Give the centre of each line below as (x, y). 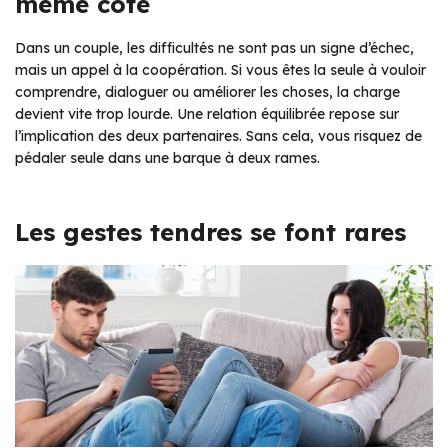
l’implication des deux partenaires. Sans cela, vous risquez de (218, 136)
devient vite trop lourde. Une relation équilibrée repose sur (207, 114)
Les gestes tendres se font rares (210, 232)
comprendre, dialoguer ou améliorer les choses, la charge (207, 92)
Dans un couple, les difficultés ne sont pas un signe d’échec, (214, 48)
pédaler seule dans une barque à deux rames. (167, 158)
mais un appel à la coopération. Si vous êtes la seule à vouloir (220, 70)
